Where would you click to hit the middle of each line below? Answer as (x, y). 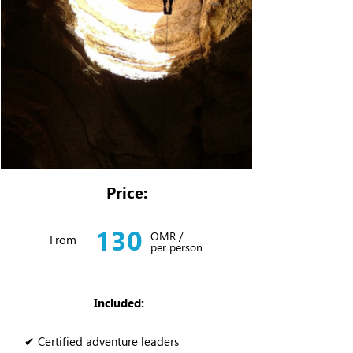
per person (176, 247)
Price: (126, 191)
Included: (119, 303)
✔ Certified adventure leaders (102, 341)
